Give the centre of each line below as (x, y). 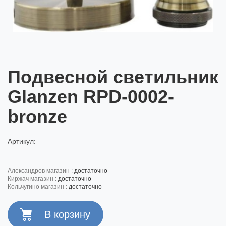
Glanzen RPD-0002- (91, 97)
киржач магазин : (35, 179)
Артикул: (22, 142)
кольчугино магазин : (40, 187)
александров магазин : (43, 171)
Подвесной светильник (113, 77)
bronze (37, 117)
